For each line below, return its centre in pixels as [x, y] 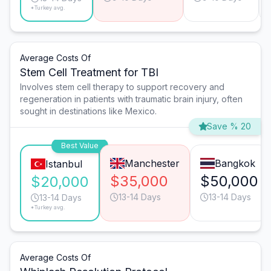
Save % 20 [229, 126]
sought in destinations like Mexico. [88, 111]
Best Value [80, 146]
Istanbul [64, 164]
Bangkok [235, 164]
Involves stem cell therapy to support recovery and [122, 87]
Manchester [152, 164]
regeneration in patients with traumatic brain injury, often [131, 99]
